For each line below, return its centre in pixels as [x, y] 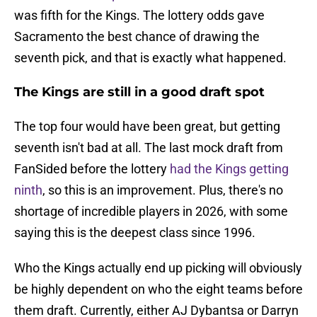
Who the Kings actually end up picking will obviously [158, 268]
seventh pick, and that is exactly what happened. [150, 58]
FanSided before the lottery [92, 169]
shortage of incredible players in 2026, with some [151, 212]
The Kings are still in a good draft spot [139, 92]
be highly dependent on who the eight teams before [158, 289]
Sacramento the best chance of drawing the [137, 37]
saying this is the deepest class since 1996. [135, 233]
